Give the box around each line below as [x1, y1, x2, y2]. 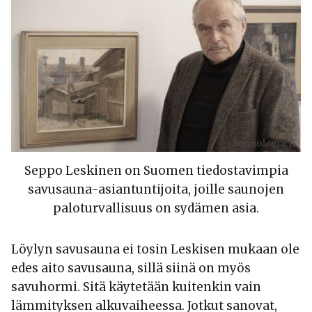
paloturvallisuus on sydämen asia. [53, 200, 259, 216]
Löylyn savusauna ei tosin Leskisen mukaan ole [11, 241, 299, 257]
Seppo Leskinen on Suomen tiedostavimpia [24, 162, 288, 178]
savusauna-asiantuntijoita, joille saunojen [28, 181, 284, 197]
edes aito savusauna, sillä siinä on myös [11, 260, 251, 276]
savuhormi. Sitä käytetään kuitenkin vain [11, 279, 261, 295]
